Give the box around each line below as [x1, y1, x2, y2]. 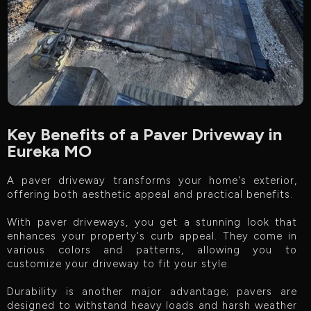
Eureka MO [7, 140, 92, 161]
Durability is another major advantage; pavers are [7, 285, 297, 298]
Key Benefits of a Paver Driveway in [7, 124, 282, 144]
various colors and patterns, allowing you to [7, 243, 297, 256]
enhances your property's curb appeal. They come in [7, 229, 297, 242]
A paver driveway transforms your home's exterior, [7, 174, 297, 187]
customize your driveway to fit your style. [7, 257, 230, 270]
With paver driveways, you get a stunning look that [7, 215, 297, 228]
